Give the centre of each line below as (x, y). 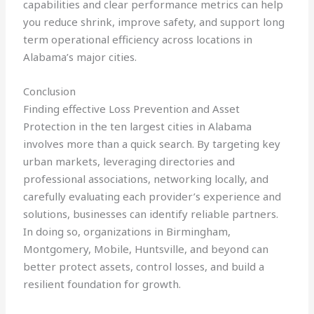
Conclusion (50, 91)
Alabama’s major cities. (80, 57)
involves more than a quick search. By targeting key (152, 144)
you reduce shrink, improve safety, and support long (154, 22)
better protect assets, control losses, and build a (144, 267)
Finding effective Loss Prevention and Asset (132, 109)
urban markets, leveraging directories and (129, 162)
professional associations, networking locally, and (146, 179)
